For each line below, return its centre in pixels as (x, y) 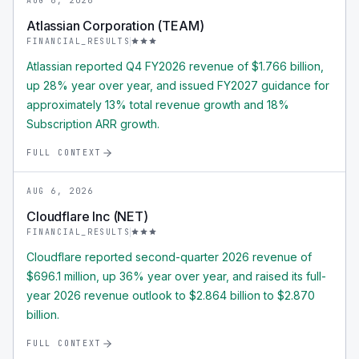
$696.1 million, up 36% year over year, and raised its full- (176, 276)
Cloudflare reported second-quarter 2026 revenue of (169, 257)
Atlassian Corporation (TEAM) (115, 26)
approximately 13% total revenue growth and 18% (158, 105)
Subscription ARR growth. (93, 124)
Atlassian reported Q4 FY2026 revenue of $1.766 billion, (175, 66)
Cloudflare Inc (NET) (87, 216)
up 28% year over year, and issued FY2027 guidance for (178, 85)
